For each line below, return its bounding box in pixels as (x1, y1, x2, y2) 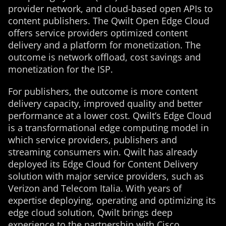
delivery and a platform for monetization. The (8, 38, 201, 51)
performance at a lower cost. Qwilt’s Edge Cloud (8, 109, 211, 122)
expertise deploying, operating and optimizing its (8, 194, 216, 206)
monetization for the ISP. (8, 63, 113, 75)
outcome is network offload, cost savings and (8, 50, 201, 63)
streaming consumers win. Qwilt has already (8, 145, 197, 158)
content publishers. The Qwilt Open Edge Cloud (8, 14, 209, 27)
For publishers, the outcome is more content (8, 85, 198, 97)
